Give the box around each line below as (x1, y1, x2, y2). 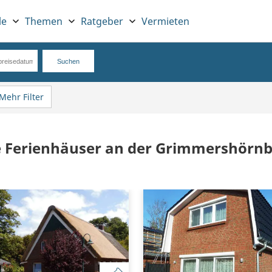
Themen (25, 14, 63, 28)
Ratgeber (81, 14, 123, 28)
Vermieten (141, 14, 189, 28)
